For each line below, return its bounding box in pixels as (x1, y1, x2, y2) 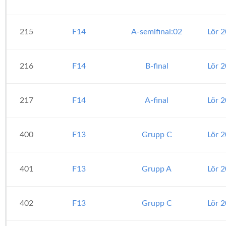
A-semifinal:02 (131, 28, 182, 36)
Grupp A (142, 165, 172, 173)
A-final (145, 96, 168, 104)
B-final (145, 62, 168, 70)
